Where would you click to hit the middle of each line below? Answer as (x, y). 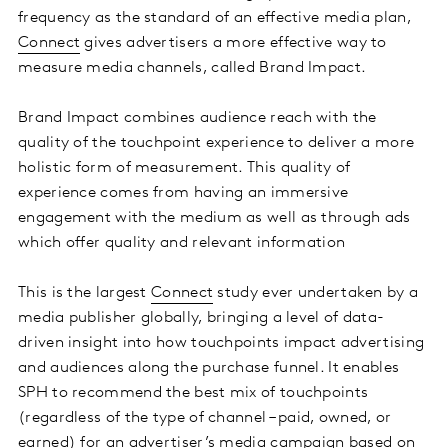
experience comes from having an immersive (183, 193)
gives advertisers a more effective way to (233, 43)
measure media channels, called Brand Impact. (192, 68)
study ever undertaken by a (316, 293)
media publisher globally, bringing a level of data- (201, 318)
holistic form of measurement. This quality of (184, 168)
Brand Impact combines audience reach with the (197, 118)
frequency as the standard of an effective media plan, (214, 18)
